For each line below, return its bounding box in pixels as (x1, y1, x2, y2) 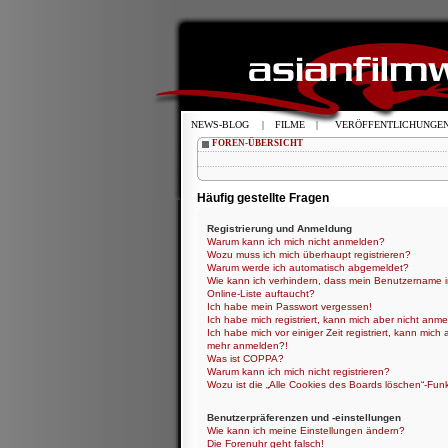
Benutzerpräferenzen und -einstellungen (207, 411, 401, 423)
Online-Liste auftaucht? (207, 287, 315, 299)
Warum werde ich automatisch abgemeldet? (207, 261, 409, 273)
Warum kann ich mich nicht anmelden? (207, 235, 385, 247)
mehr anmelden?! (207, 339, 288, 351)
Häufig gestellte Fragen (197, 190, 329, 205)
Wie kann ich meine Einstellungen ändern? (207, 424, 405, 436)
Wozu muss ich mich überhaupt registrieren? (207, 248, 411, 260)
